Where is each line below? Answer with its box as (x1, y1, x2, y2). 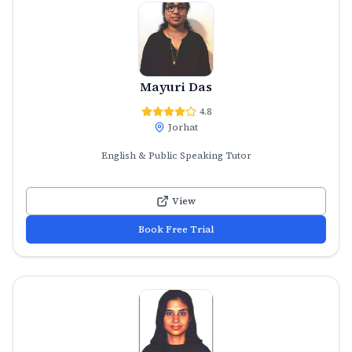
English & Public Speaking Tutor (101, 148, 251, 162)
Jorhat (168, 120, 198, 134)
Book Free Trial (138, 222, 214, 236)
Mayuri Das (140, 77, 212, 95)
